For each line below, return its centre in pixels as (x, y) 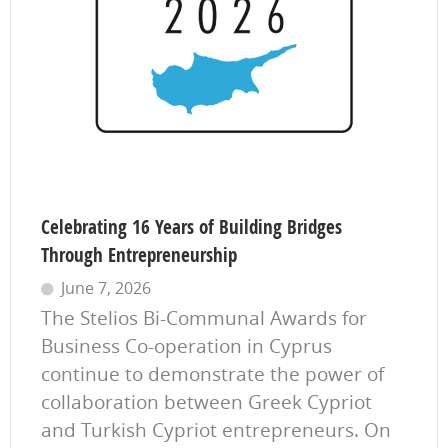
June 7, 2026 (106, 287)
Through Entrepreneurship (139, 254)
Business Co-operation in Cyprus (186, 345)
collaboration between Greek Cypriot (206, 401)
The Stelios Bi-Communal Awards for (204, 317)
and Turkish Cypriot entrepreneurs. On (216, 429)
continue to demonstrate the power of (212, 373)
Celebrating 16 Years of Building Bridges (191, 226)
